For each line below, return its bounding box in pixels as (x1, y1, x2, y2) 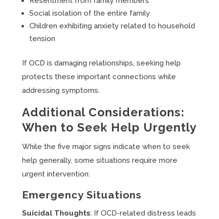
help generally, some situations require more (22, 156, 177, 165)
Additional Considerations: (22, 105, 185, 119)
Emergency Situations (22, 189, 142, 201)
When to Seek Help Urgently (22, 120, 197, 134)
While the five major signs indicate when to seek (22, 142, 190, 151)
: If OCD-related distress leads (90, 209, 196, 218)
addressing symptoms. (22, 86, 100, 95)
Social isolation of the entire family (29, 9, 150, 18)
